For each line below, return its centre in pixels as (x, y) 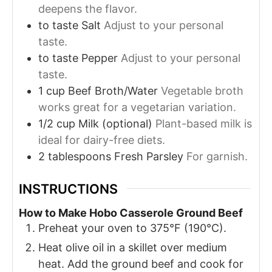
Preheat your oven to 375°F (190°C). (132, 228)
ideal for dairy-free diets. (102, 140)
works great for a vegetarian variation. (137, 107)
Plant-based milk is (204, 124)
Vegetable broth (202, 91)
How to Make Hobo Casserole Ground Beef (131, 213)
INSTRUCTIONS (68, 189)
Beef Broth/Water (113, 91)
